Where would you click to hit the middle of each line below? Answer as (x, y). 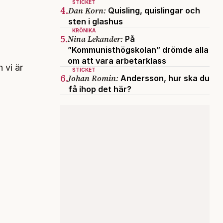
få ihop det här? (100, 89)
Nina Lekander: (95, 39)
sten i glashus (96, 21)
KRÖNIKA (84, 30)
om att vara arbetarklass (117, 60)
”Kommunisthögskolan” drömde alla (138, 50)
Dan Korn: (87, 10)
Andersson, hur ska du (164, 78)
